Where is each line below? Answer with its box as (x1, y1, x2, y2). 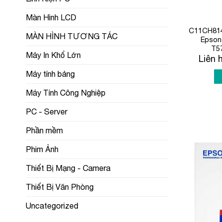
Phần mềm (26, 126, 63, 135)
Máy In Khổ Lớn (26, 51, 81, 60)
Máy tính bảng (26, 69, 75, 79)
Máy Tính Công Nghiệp (26, 88, 106, 98)
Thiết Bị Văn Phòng (26, 182, 94, 192)
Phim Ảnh (26, 145, 58, 154)
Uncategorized (26, 201, 78, 211)
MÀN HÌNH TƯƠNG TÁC (26, 32, 117, 41)
